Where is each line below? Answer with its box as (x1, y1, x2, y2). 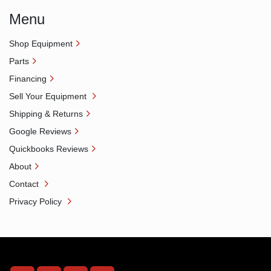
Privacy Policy (9, 197, 64, 207)
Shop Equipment (9, 39, 73, 49)
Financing (9, 74, 47, 84)
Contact (9, 179, 41, 189)
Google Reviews (9, 126, 71, 137)
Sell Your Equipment (9, 91, 89, 102)
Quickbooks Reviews (9, 144, 88, 154)
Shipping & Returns (9, 109, 83, 119)
